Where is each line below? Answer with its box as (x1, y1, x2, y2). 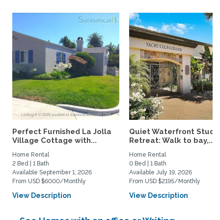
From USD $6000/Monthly (12, 178, 86, 185)
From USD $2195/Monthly (129, 178, 200, 185)
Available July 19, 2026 (129, 169, 192, 176)
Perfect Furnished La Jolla (12, 127, 111, 136)
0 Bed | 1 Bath (129, 160, 166, 167)
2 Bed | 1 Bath (12, 160, 49, 167)
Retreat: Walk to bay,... (129, 136, 215, 145)
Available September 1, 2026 (12, 169, 92, 176)
